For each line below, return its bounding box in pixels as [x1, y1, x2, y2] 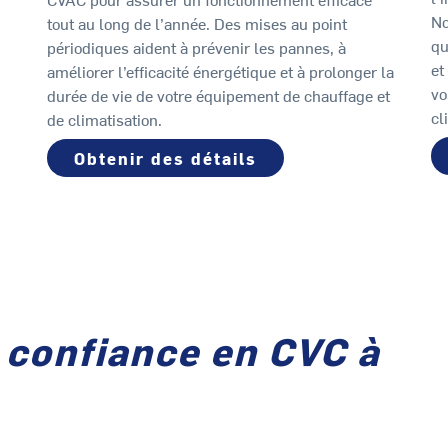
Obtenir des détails [74, 147, 258, 170]
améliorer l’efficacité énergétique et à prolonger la [47, 60, 395, 83]
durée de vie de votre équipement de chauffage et [47, 84, 391, 107]
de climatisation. [47, 108, 163, 131]
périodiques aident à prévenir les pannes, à [47, 36, 347, 59]
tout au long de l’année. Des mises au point [47, 12, 348, 35]
